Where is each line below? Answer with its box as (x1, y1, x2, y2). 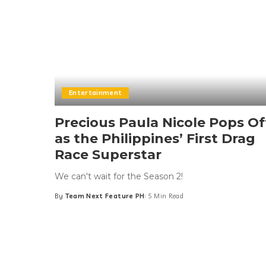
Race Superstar (55, 146, 161, 163)
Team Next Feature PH (65, 191, 145, 200)
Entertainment (69, 88, 122, 97)
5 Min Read (147, 191, 184, 200)
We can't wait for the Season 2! (55, 170, 183, 182)
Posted (54, 196, 80, 205)
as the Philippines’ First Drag (55, 130, 255, 147)
